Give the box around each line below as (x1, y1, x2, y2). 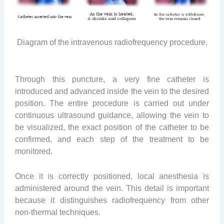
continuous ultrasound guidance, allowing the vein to (14, 110, 209, 119)
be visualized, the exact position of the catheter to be (14, 122, 209, 131)
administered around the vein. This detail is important (14, 183, 209, 192)
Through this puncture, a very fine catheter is (14, 74, 209, 83)
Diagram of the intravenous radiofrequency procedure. (16, 37, 207, 47)
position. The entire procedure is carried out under (14, 98, 209, 107)
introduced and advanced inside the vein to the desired (14, 86, 209, 95)
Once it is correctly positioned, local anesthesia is (14, 171, 209, 180)
